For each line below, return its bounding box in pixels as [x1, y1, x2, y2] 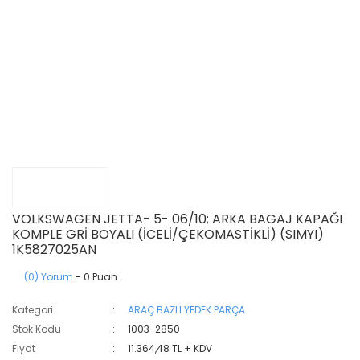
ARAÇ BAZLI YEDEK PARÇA [128, 303, 246, 317]
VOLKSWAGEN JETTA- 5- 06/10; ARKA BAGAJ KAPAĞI [12, 210, 342, 228]
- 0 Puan [73, 270, 117, 284]
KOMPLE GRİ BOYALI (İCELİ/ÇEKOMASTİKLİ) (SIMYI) [12, 225, 324, 243]
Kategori [12, 303, 53, 317]
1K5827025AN [12, 240, 96, 259]
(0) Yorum [24, 270, 73, 284]
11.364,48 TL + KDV [128, 342, 213, 355]
